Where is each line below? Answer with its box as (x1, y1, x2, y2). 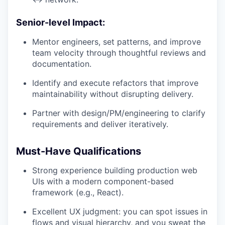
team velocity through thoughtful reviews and (32, 48, 206, 58)
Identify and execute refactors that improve (32, 78, 198, 88)
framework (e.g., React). (32, 187, 124, 198)
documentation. (32, 59, 91, 69)
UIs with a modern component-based (32, 176, 174, 187)
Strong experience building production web (32, 165, 197, 176)
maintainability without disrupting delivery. (32, 89, 193, 99)
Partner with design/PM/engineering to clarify (32, 108, 205, 119)
